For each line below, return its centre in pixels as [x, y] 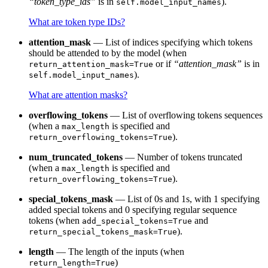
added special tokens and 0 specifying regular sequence [133, 210]
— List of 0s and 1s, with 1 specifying [186, 199]
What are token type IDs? [77, 22]
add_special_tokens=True [137, 221]
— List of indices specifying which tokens [172, 42]
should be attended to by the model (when [108, 53]
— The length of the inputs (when [119, 252]
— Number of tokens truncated [182, 157]
